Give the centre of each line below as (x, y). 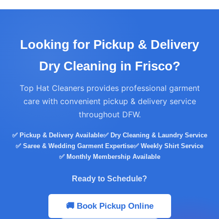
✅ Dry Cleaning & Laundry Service (155, 135)
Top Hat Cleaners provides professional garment (109, 88)
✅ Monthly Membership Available (109, 157)
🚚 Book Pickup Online (109, 206)
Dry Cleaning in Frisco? (109, 66)
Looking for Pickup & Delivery (109, 44)
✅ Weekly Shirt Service (168, 146)
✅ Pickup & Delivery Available (57, 135)
